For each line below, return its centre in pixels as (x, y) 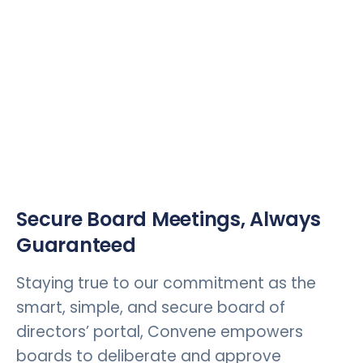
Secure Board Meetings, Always (169, 220)
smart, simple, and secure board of (151, 308)
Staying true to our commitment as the (166, 284)
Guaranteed (76, 246)
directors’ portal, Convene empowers (160, 332)
